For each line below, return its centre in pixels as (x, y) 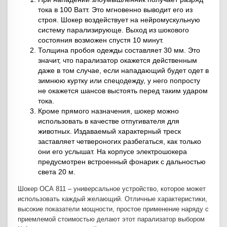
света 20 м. (58, 172)
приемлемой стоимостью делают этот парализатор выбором (111, 219)
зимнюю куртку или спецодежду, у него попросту (119, 81)
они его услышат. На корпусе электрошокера (112, 152)
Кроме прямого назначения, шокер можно (108, 111)
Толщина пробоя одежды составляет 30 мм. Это (119, 50)
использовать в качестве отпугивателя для (109, 121)
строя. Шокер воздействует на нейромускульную (119, 20)
